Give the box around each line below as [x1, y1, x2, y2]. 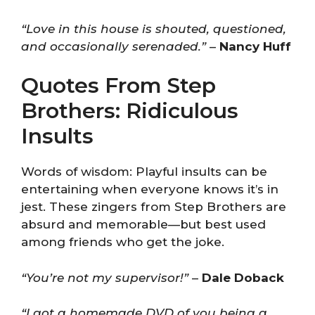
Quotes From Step [21, 72, 216, 98]
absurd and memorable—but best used [21, 217, 266, 231]
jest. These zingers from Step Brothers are [21, 200, 286, 214]
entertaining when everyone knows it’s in [21, 182, 278, 196]
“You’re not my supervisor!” [21, 270, 188, 285]
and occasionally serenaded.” [21, 39, 206, 53]
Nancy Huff [219, 39, 291, 53]
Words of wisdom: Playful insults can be [21, 165, 267, 179]
